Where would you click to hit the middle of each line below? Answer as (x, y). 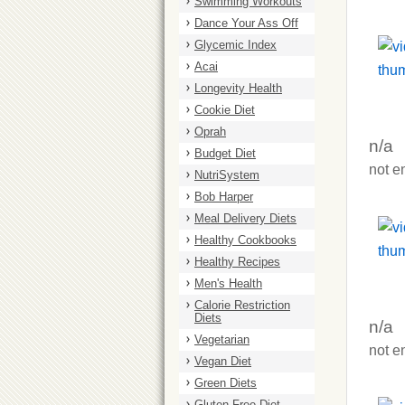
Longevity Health (238, 88)
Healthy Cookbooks (245, 240)
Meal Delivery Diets (245, 218)
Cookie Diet (225, 110)
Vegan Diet (223, 361)
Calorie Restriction (242, 305)
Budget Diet (225, 153)
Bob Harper (224, 197)
